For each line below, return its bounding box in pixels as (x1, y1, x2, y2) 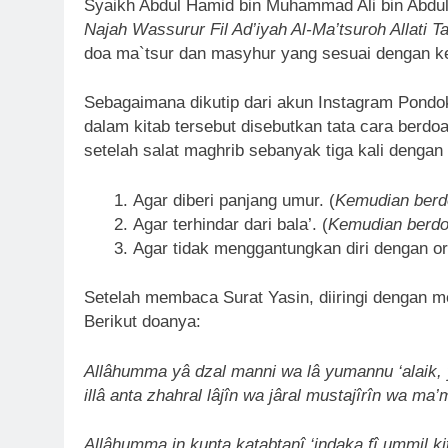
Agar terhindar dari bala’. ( (132, 214, 328, 234)
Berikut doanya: (84, 312, 201, 332)
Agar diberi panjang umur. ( (132, 190, 335, 210)
